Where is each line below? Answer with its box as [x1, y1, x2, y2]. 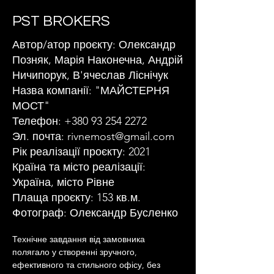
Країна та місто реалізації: [12, 160, 146, 174]
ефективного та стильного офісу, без [12, 259, 163, 270]
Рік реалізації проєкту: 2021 [12, 145, 150, 158]
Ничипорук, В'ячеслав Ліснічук [12, 68, 168, 82]
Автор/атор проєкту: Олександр [12, 38, 176, 51]
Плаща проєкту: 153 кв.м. [12, 191, 141, 204]
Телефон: [12, 114, 64, 128]
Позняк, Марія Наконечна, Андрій [12, 53, 183, 67]
